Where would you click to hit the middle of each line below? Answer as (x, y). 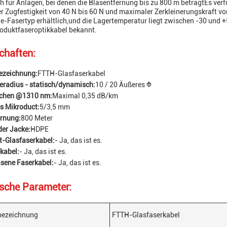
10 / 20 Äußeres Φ (123, 85)
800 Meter (37, 118)
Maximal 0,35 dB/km (85, 96)
